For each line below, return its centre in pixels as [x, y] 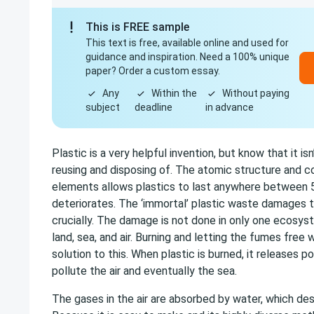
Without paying [256, 93]
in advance [230, 107]
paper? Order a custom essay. [153, 71]
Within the [174, 93]
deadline [153, 107]
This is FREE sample [137, 27]
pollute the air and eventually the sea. [144, 271]
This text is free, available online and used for [187, 43]
